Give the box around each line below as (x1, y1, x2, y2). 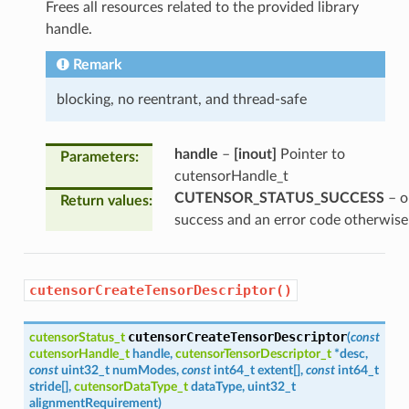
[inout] (233, 146, 277, 162)
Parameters (59, 149, 135, 164)
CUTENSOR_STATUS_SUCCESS (173, 190, 384, 205)
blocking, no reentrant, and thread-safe (56, 91, 307, 107)
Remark (72, 57, 122, 72)
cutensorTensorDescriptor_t (174, 346, 331, 361)
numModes (111, 362, 176, 377)
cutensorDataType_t (73, 379, 188, 393)
